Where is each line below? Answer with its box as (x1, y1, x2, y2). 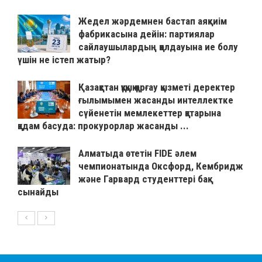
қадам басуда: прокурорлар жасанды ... (18, 120, 189, 132)
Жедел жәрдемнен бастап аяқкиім (78, 15, 227, 27)
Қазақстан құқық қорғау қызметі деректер (78, 81, 235, 94)
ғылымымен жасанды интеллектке (78, 94, 233, 106)
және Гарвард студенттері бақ (78, 173, 208, 185)
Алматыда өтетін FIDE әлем (78, 147, 196, 160)
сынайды (18, 186, 58, 198)
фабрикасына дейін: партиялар (78, 28, 215, 40)
